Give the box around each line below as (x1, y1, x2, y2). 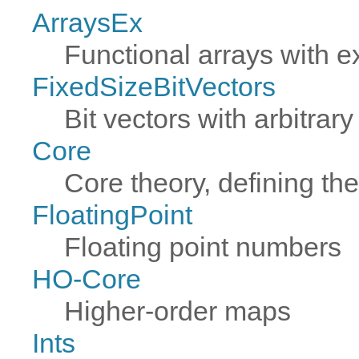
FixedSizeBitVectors (32, 71, 276, 102)
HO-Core (32, 263, 141, 294)
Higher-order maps (64, 295, 291, 326)
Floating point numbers (64, 231, 341, 262)
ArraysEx (32, 6, 143, 38)
